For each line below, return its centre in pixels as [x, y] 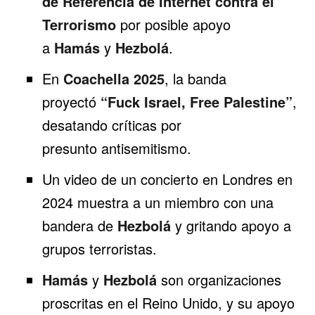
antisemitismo [144, 148]
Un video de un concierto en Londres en [167, 179]
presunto [71, 148]
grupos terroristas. [99, 248]
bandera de [79, 225]
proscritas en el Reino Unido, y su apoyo [168, 303]
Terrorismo [79, 24]
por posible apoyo [173, 24]
